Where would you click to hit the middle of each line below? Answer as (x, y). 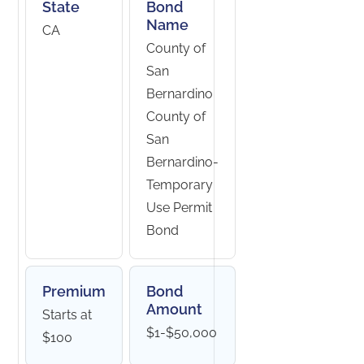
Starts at (67, 315)
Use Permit (180, 208)
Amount (175, 309)
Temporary (180, 185)
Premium (74, 291)
